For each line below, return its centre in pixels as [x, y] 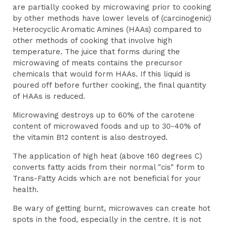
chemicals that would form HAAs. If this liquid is [102, 74]
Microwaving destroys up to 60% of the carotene [104, 115]
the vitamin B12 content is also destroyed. [90, 137]
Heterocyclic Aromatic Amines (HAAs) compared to [107, 29]
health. [26, 189]
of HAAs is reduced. [49, 96]
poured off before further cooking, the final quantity [109, 85]
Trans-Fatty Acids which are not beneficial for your [107, 178]
